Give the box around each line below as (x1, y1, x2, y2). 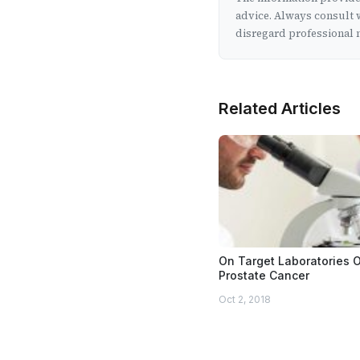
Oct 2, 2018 (219, 292, 271, 305)
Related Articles (219, 98, 341, 118)
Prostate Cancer (219, 268, 309, 282)
